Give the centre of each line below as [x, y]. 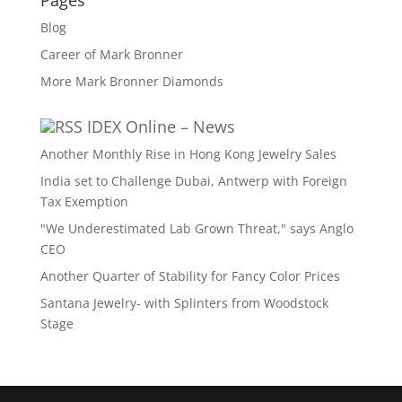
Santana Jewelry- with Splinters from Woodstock [184, 303]
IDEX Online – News [161, 127]
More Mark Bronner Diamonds [131, 81]
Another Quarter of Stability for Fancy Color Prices [190, 276]
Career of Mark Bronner [111, 54]
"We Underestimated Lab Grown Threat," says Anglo [197, 228]
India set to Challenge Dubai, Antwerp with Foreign [193, 181]
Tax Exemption [84, 201]
